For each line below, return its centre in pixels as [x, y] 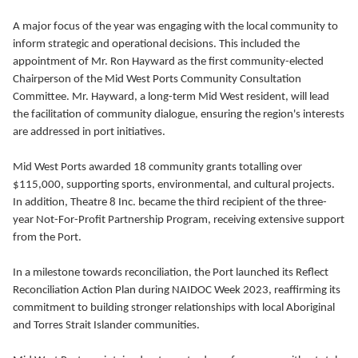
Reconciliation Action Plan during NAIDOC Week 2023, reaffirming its [177, 290]
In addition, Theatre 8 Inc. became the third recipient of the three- [170, 203]
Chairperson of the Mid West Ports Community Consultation [157, 80]
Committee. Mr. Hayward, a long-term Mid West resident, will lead [171, 97]
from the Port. [47, 238]
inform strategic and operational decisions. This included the [156, 44]
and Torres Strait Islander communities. [106, 326]
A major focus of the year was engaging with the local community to [175, 27]
